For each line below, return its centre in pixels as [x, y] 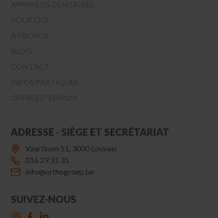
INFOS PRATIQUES [45, 82]
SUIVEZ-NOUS [44, 199]
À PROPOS [30, 35]
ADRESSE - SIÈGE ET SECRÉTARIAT [90, 132]
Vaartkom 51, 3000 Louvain [71, 148]
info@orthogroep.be [60, 171]
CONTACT [30, 66]
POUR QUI [30, 19]
